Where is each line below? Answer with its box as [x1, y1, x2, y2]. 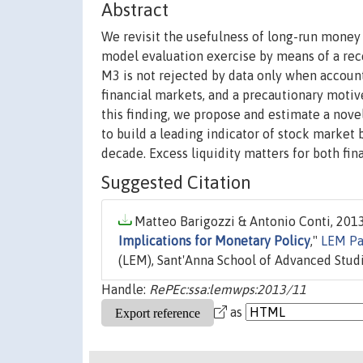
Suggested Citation [101, 172, 251, 194]
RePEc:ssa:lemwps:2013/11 [149, 282, 306, 297]
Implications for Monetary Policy [118, 233, 310, 249]
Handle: [101, 282, 149, 297]
